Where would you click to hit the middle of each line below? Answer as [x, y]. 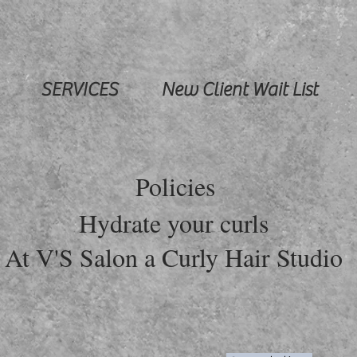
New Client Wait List [239, 90]
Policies [180, 186]
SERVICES [79, 90]
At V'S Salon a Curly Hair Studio [174, 257]
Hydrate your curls [174, 223]
